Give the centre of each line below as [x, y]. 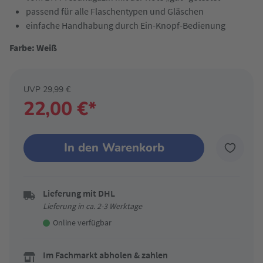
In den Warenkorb [114, 148]
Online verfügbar [82, 222]
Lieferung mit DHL [79, 193]
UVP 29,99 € [47, 90]
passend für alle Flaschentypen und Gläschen [115, 11]
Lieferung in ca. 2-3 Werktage [92, 206]
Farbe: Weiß [33, 48]
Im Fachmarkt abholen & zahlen [105, 255]
